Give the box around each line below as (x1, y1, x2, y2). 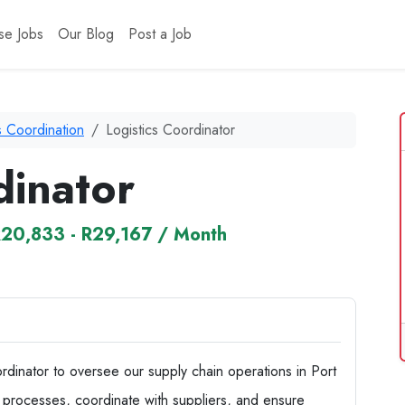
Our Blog (57, 24, 114, 44)
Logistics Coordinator (106, 119, 235, 140)
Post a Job (127, 24, 192, 44)
